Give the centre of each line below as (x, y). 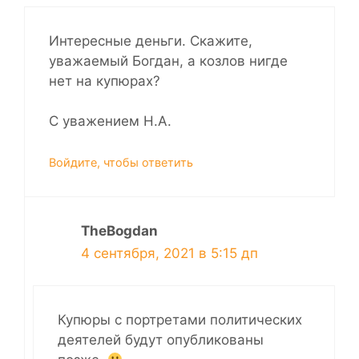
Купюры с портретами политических (180, 320)
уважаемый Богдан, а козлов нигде (168, 61)
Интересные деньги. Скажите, (151, 40)
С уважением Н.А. (110, 121)
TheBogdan (119, 230)
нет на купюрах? (105, 81)
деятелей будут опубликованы (161, 340)
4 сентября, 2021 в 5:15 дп (169, 253)
